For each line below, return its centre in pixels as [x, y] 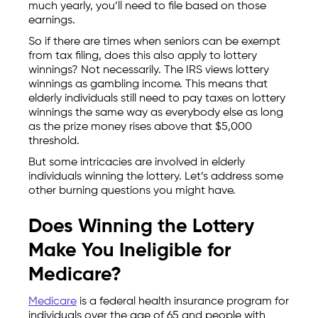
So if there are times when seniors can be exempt [154, 42]
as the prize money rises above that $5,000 [140, 127]
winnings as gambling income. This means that [148, 84]
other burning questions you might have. [132, 191]
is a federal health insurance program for [183, 301]
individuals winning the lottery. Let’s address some [156, 176]
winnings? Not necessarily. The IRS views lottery [149, 70]
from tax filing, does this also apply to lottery [143, 56]
